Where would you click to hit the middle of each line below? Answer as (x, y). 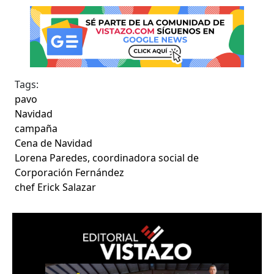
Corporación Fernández (70, 172)
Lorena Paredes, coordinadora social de (107, 157)
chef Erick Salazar (56, 187)
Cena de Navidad (54, 143)
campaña (36, 128)
